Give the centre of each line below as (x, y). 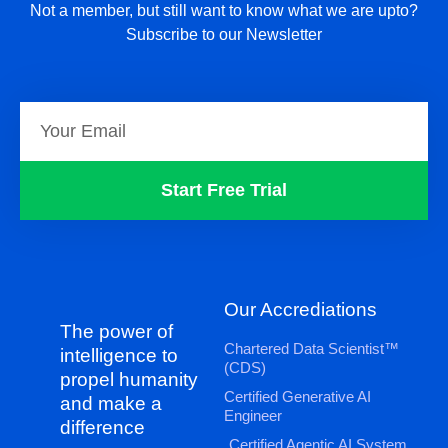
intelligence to (119, 355)
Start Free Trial (224, 190)
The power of (116, 331)
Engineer (253, 415)
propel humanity (129, 379)
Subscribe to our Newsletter (224, 34)
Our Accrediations (300, 309)
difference (102, 427)
